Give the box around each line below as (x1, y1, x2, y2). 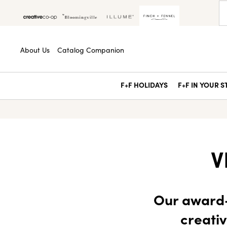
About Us (20, 44, 50, 55)
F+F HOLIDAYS (120, 80, 168, 90)
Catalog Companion (57, 44, 124, 55)
